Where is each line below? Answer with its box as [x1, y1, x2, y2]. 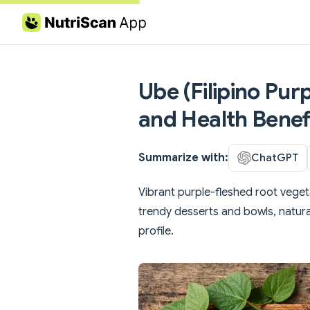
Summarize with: [138, 150, 228, 165]
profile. [138, 224, 174, 238]
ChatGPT [251, 150, 298, 164]
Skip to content [22, 18, 88, 28]
